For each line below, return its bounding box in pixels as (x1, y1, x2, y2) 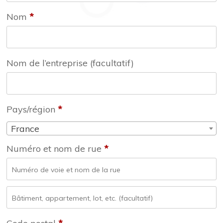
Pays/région (6, 104, 58, 115)
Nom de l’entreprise (6, 57, 90, 69)
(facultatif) (90, 57, 134, 69)
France (11, 122, 39, 134)
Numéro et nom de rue (6, 143, 102, 155)
